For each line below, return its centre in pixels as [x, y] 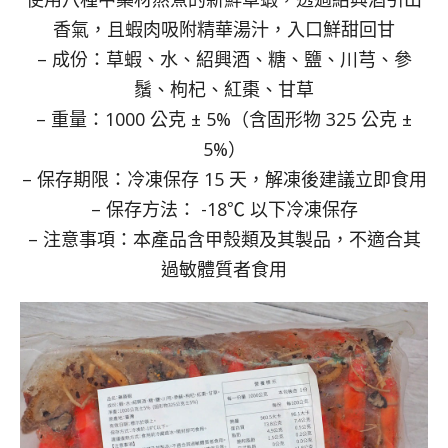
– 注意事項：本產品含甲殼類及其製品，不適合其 [224, 238]
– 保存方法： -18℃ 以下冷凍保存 [224, 208]
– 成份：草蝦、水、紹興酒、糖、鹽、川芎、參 [224, 58]
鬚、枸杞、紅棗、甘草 [224, 88]
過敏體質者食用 [224, 268]
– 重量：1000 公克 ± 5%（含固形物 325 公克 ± [224, 118]
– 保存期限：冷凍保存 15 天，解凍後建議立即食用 [224, 178]
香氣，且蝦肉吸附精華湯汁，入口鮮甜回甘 [224, 28]
